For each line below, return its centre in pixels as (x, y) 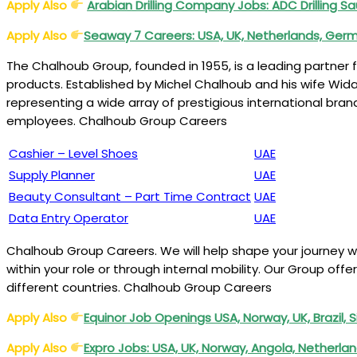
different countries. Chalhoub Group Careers (139, 287)
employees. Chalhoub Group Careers (117, 120)
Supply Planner (52, 175)
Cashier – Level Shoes (73, 153)
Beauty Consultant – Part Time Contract (130, 196)
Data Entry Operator (69, 218)
